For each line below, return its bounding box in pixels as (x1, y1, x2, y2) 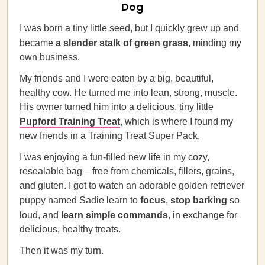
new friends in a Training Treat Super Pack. (20, 131, 200, 141)
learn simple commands (61, 210, 168, 220)
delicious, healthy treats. (20, 224, 121, 234)
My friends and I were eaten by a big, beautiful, (20, 73, 214, 83)
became (20, 38, 56, 48)
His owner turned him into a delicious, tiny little (20, 102, 214, 112)
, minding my (188, 38, 241, 48)
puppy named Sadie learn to (20, 195, 138, 205)
